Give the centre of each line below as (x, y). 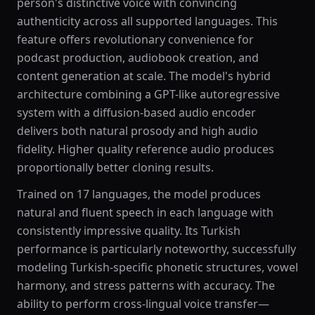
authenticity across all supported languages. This (147, 21)
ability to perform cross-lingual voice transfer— (143, 304)
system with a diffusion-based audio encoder (136, 112)
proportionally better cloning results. (115, 167)
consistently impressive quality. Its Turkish (129, 231)
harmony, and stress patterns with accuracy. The (146, 285)
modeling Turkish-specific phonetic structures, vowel (157, 267)
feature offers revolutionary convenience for (135, 39)
